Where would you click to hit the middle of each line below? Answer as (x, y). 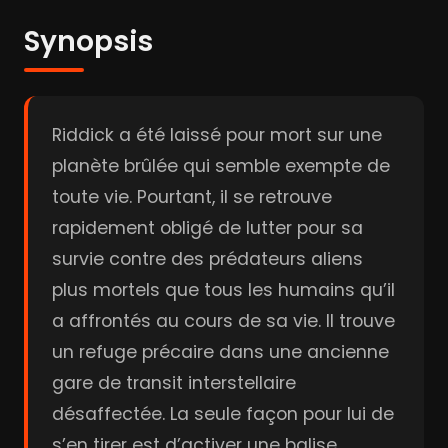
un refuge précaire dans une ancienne (220, 352)
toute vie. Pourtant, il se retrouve (192, 197)
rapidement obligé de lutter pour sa (207, 228)
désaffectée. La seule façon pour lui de (223, 414)
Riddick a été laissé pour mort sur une (217, 135)
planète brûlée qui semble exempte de (221, 166)
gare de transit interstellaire (174, 383)
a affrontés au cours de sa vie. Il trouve (223, 321)
